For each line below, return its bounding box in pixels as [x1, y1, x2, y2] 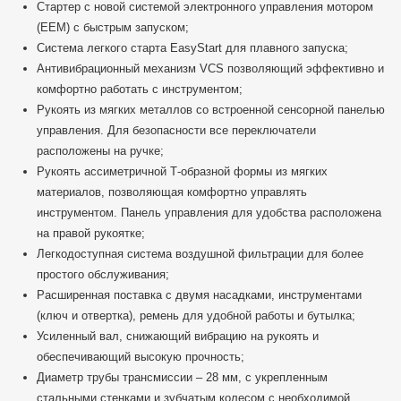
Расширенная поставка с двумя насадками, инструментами [37, 288, 362, 303]
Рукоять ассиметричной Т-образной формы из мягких [37, 165, 328, 179]
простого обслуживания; [37, 268, 169, 282]
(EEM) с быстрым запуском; [37, 21, 189, 35]
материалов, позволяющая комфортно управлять [37, 185, 307, 200]
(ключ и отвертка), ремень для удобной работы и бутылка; [37, 309, 355, 323]
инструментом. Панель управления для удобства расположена [37, 206, 381, 220]
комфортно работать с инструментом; [37, 82, 243, 97]
